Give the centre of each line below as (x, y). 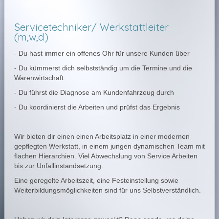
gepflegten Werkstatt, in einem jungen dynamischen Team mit (109, 146)
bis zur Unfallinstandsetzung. (59, 166)
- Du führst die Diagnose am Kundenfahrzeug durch (94, 92)
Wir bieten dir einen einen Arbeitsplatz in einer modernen (102, 136)
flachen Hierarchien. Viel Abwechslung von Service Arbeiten (106, 156)
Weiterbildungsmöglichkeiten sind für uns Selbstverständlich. (107, 190)
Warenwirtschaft (39, 78)
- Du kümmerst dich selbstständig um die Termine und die (103, 68)
